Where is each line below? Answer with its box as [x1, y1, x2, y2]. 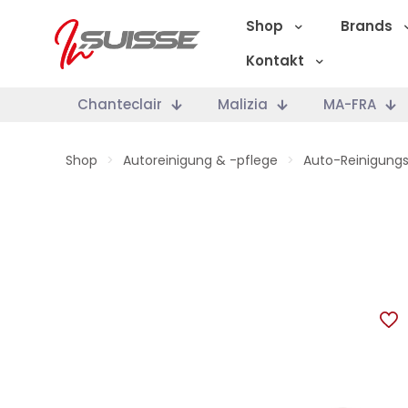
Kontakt [246, 51, 304, 70]
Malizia [218, 95, 268, 114]
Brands [341, 16, 393, 36]
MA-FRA [323, 95, 376, 114]
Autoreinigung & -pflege [123, 151, 278, 169]
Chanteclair [77, 95, 162, 114]
